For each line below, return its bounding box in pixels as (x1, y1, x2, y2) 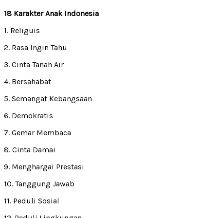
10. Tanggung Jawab (4, 179, 74, 188)
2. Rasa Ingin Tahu (4, 42, 67, 52)
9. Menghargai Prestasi (4, 162, 84, 171)
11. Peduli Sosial (4, 196, 59, 205)
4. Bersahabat (4, 76, 51, 86)
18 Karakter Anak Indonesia (4, 8, 99, 18)
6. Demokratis (4, 110, 53, 120)
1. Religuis (4, 25, 40, 35)
